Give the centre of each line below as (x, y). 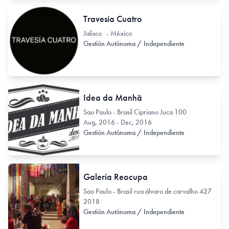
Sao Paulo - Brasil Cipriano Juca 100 (135, 112)
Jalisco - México (107, 33)
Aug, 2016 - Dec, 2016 (117, 122)
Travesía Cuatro (112, 18)
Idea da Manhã (112, 98)
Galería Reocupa (115, 176)
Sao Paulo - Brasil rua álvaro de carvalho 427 (147, 191)
